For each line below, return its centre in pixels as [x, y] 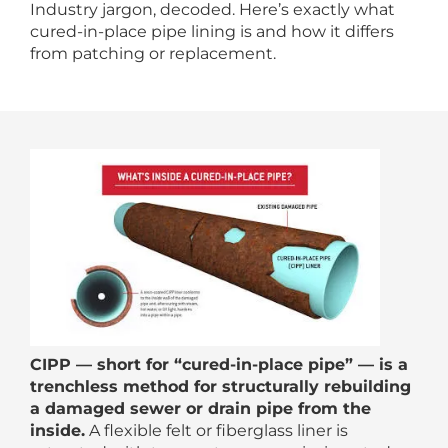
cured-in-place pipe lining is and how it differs [212, 31]
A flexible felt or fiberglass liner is [216, 430]
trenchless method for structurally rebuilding [220, 386]
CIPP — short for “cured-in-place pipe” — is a [219, 364]
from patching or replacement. [153, 53]
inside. [57, 430]
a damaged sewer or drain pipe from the [200, 408]
